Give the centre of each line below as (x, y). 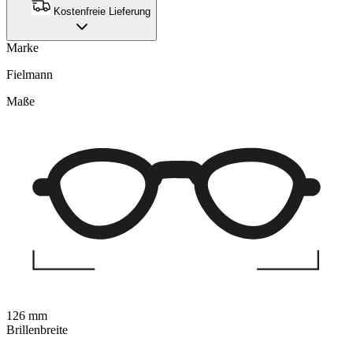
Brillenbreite (37, 330)
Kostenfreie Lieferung (100, 12)
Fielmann (30, 75)
